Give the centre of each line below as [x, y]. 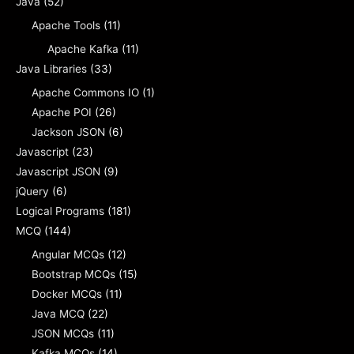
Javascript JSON [58, 171]
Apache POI [62, 112]
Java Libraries [51, 68]
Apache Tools [66, 25]
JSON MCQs [63, 333]
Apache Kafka [83, 49]
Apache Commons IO [85, 92]
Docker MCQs [67, 294]
